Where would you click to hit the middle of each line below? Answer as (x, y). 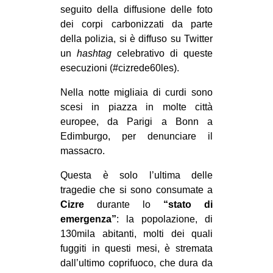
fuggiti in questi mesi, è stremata (136, 249)
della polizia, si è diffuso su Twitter (136, 39)
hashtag (94, 54)
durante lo (124, 205)
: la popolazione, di (165, 219)
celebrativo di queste (162, 54)
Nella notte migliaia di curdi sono (136, 93)
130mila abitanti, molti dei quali (136, 234)
